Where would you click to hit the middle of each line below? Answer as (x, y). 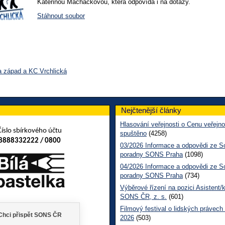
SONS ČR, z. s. (143, 196)
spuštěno (133, 133)
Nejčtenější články (151, 110)
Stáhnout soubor (61, 16)
